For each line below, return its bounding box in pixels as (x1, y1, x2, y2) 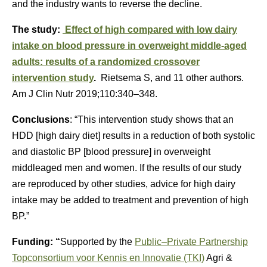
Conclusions (12, 114, 70, 125)
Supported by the (60, 237, 135, 247)
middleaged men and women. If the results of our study (12, 163, 241, 173)
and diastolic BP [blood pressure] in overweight (12, 147, 210, 157)
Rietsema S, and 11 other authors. (101, 73, 246, 83)
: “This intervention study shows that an (70, 114, 234, 125)
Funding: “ (12, 237, 60, 247)
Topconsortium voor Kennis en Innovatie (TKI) (12, 253, 204, 263)
